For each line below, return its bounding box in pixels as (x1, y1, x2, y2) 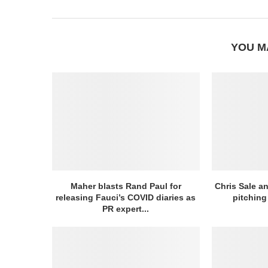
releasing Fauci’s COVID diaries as (56, 193, 196, 203)
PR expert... (102, 204, 150, 214)
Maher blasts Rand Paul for (70, 181, 181, 191)
